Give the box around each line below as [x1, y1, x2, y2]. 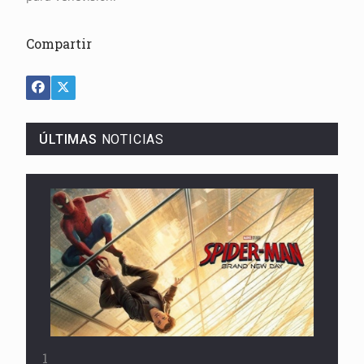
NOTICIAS [97, 131, 165, 147]
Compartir [26, 34, 93, 52]
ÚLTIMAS [39, 131, 97, 147]
